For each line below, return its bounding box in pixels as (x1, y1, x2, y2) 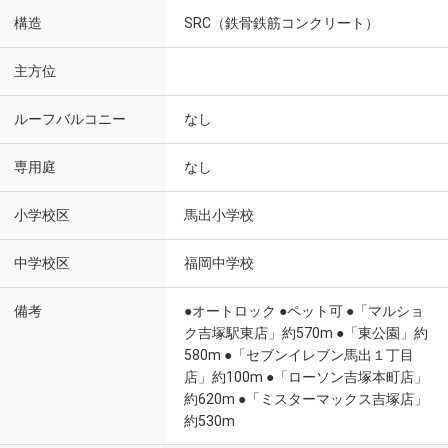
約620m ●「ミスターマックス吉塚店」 (184, 391, 428, 407)
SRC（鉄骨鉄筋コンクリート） (184, 15, 379, 31)
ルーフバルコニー (14, 111, 126, 128)
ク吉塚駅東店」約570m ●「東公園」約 (184, 325, 428, 341)
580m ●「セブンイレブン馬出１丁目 (184, 347, 414, 363)
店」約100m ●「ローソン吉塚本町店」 (184, 369, 428, 385)
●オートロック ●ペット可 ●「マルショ (184, 303, 424, 319)
